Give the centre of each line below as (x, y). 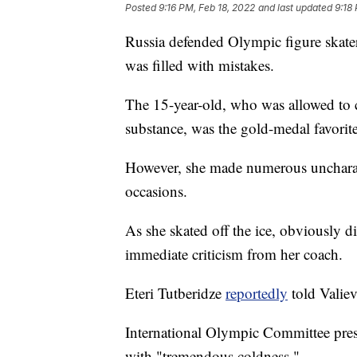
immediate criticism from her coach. (234, 254)
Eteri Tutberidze (175, 293)
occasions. (156, 191)
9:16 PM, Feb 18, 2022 (207, 8)
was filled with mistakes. (200, 65)
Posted (142, 8)
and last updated (295, 8)
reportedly (257, 293)
